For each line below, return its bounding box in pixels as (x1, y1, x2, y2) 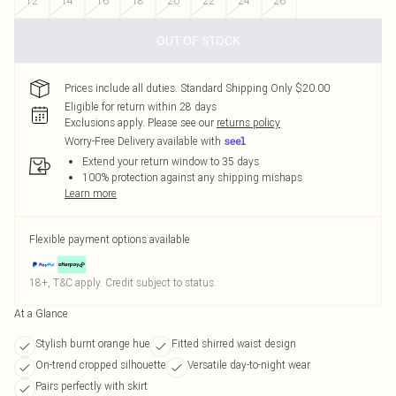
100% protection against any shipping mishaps (82, 171, 302, 184)
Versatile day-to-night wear (187, 358, 310, 371)
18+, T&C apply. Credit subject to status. (29, 276, 217, 289)
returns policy (217, 116, 280, 129)
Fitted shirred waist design (171, 337, 296, 350)
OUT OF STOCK (156, 34, 240, 48)
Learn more (65, 187, 117, 200)
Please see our (148, 116, 214, 129)
